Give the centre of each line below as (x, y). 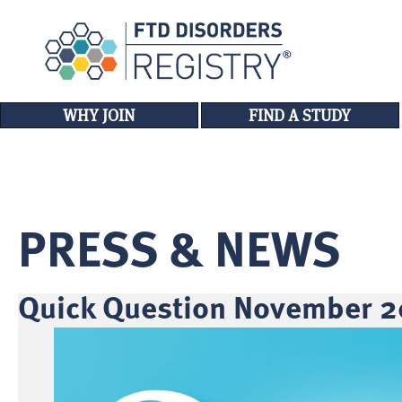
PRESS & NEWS (179, 254)
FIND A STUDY (300, 116)
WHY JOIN (99, 116)
